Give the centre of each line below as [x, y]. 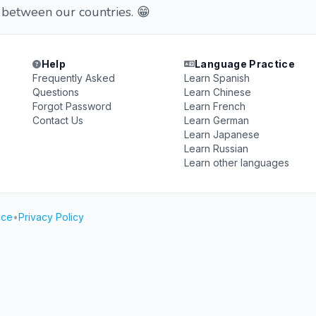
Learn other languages [236, 163]
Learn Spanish [217, 78]
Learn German [216, 120]
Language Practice [245, 64]
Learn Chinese [217, 92]
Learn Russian [216, 148]
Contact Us [58, 120]
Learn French [214, 106]
